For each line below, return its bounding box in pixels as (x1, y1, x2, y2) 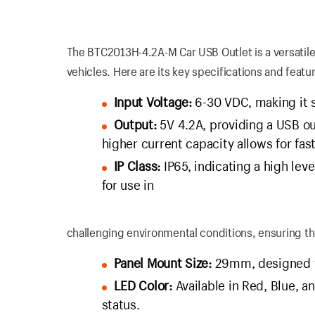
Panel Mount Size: (113, 254, 212, 271)
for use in (101, 176, 154, 193)
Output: (113, 115, 157, 133)
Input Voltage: (113, 93, 192, 110)
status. (101, 295, 140, 313)
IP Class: (113, 157, 161, 174)
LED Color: (113, 276, 172, 294)
